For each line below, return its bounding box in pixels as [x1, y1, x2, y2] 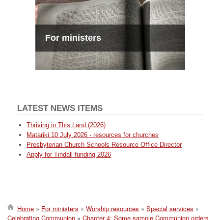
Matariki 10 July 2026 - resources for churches [27, 131, 159, 138]
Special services [146, 203, 193, 213]
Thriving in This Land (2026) [27, 121, 106, 129]
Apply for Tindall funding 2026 [27, 151, 111, 159]
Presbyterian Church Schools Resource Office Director [27, 141, 182, 149]
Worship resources [86, 203, 139, 213]
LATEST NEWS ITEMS [17, 103, 103, 113]
